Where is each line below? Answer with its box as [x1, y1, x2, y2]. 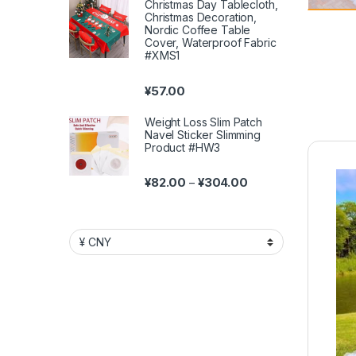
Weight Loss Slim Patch [145, 114, 262, 129]
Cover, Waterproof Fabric [145, 36, 277, 50]
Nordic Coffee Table [145, 23, 251, 37]
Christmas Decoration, [145, 10, 257, 25]
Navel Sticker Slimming [145, 127, 261, 141]
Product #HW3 [145, 140, 221, 154]
